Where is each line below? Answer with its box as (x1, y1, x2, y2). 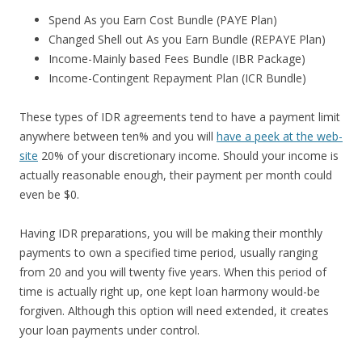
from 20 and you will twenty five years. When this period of (19, 264, 326, 280)
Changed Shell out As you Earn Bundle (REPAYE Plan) (48, 32, 326, 47)
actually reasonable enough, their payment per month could (19, 167, 332, 183)
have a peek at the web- (217, 128, 343, 144)
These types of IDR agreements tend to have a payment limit (19, 109, 340, 124)
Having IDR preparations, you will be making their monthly (19, 225, 322, 241)
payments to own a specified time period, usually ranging (19, 245, 318, 260)
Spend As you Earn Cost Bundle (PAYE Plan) (48, 12, 277, 27)
